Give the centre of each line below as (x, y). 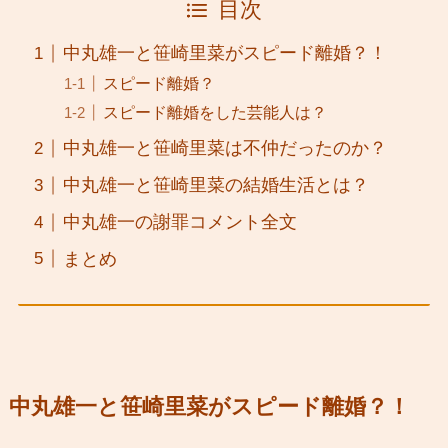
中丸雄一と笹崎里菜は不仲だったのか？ (224, 148)
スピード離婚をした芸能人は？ (215, 112)
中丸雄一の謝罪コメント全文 (179, 222)
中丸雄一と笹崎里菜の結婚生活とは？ (215, 185)
